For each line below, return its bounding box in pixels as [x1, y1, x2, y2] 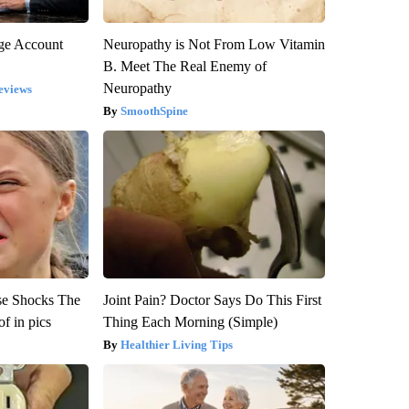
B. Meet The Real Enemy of [102, 58, 267, 74]
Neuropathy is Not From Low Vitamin [102, 36, 325, 52]
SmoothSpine [120, 103, 188, 118]
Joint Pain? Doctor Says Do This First [102, 291, 321, 308]
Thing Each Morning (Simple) [102, 313, 278, 330]
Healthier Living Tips [120, 337, 233, 351]
